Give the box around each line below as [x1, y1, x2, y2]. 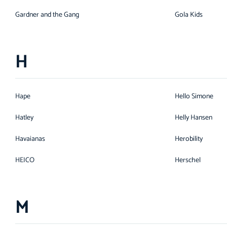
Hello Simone [175, 91, 213, 102]
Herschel [175, 155, 201, 166]
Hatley [15, 112, 33, 124]
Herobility [175, 133, 203, 145]
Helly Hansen [175, 112, 212, 124]
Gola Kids [175, 9, 203, 21]
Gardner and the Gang [15, 9, 79, 21]
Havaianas [15, 133, 45, 145]
